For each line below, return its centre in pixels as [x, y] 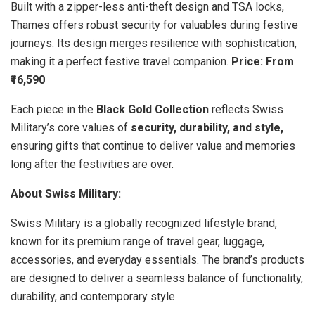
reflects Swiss [247, 109]
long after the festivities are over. [92, 164]
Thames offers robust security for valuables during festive [154, 25]
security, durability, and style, [207, 127]
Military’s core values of [71, 127]
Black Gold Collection [154, 109]
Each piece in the [53, 109]
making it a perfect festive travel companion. [121, 61]
